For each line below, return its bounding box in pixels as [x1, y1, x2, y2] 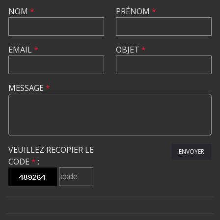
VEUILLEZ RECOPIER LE [8, 144, 94, 155]
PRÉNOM [116, 6, 152, 17]
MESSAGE [8, 82, 46, 93]
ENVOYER [179, 147, 204, 156]
